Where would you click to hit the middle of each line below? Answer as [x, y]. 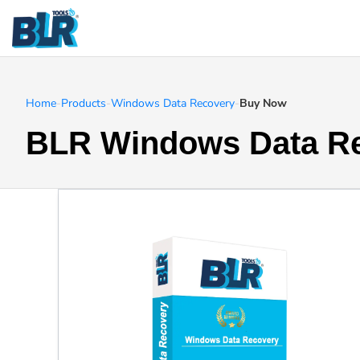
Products [84, 103]
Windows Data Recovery [173, 103]
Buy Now [263, 103]
